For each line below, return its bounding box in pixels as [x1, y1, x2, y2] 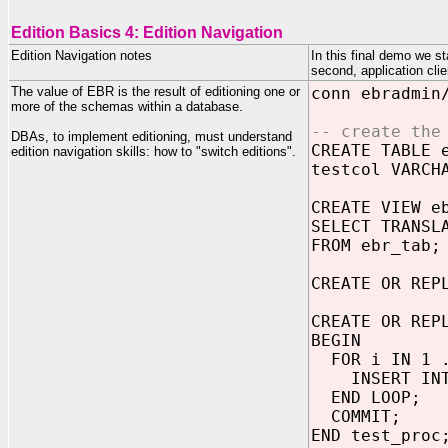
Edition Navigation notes [11, 48, 152, 63]
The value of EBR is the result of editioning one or [11, 84, 300, 99]
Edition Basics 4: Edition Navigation [11, 24, 283, 41]
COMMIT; [311, 407, 401, 426]
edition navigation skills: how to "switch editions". [11, 144, 296, 159]
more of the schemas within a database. [11, 99, 243, 114]
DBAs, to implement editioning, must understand [11, 129, 292, 144]
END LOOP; [311, 388, 421, 407]
